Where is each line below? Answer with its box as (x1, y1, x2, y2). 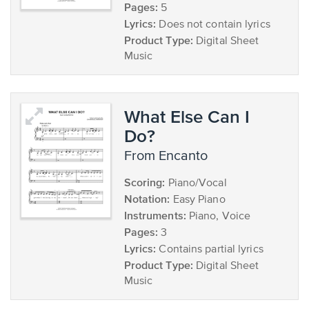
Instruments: (123, 209, 186, 221)
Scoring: (123, 176, 166, 188)
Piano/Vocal (165, 178, 227, 189)
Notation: (123, 192, 170, 205)
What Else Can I (123, 106, 250, 126)
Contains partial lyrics (156, 244, 263, 255)
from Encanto (131, 149, 208, 163)
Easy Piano (170, 195, 226, 206)
